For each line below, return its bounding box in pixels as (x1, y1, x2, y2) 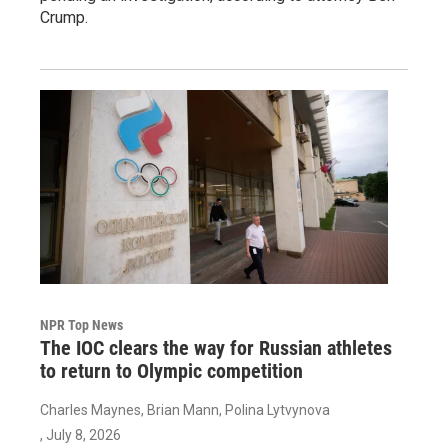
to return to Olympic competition (40, 358, 303, 383)
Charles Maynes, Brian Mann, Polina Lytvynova (40, 401, 330, 418)
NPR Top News (40, 316, 123, 333)
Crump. (40, 7, 88, 27)
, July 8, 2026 (40, 426, 121, 443)
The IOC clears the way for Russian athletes (40, 335, 392, 360)
